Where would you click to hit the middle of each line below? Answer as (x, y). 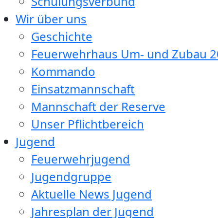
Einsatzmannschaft (83, 89)
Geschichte (62, 36)
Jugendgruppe (71, 176)
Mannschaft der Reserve (98, 106)
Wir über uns (51, 19)
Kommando (63, 71)
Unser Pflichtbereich (88, 124)
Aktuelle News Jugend (91, 194)
